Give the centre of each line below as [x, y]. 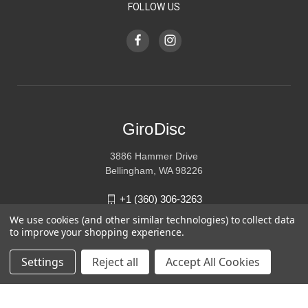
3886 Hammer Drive [154, 156]
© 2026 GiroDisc [154, 279]
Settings [43, 262]
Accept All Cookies [213, 262]
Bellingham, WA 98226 [154, 170]
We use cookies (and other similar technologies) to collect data [152, 220]
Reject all [115, 262]
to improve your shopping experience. [97, 232]
